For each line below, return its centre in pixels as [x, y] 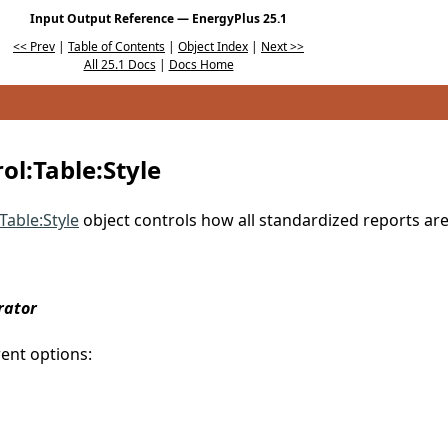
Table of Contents [116, 46]
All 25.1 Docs [119, 64]
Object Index [213, 46]
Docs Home [201, 64]
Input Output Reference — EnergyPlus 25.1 [158, 18]
